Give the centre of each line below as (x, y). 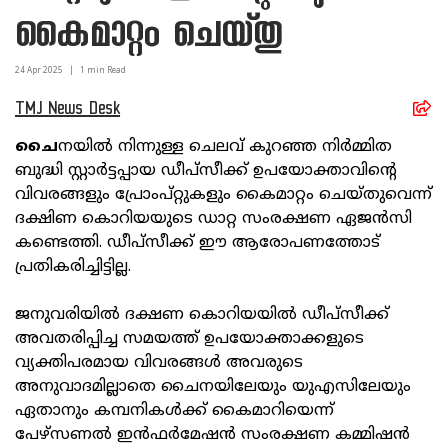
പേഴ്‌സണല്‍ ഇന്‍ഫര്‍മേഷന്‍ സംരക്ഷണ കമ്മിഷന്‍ (212, 435)
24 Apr (28, 71)
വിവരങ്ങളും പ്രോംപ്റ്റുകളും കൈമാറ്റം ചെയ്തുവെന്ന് (223, 195)
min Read (105, 71)
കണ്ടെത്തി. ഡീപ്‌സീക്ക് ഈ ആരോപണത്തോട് (197, 243)
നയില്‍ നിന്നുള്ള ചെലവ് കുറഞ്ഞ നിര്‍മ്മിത (225, 147)
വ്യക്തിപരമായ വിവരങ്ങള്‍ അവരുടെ (159, 363)
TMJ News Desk (67, 111)
